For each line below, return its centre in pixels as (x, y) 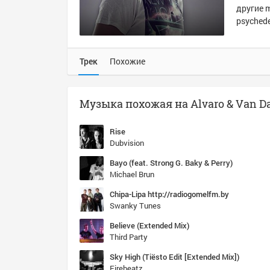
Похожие (127, 61)
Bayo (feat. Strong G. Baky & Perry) (171, 163)
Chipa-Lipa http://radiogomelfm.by (169, 194)
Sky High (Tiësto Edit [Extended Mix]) (174, 257)
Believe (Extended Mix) (149, 225)
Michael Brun (132, 174)
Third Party (129, 237)
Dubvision (127, 143)
